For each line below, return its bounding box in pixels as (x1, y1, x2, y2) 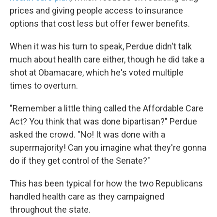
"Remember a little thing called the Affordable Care (10, 103, 203, 113)
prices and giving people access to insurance (10, 5, 183, 15)
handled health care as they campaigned (10, 191, 164, 201)
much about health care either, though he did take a (10, 54, 204, 64)
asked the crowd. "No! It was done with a (10, 129, 165, 139)
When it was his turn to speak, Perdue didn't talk (10, 41, 192, 51)
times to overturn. (10, 80, 78, 91)
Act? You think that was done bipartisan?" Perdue (10, 116, 197, 126)
